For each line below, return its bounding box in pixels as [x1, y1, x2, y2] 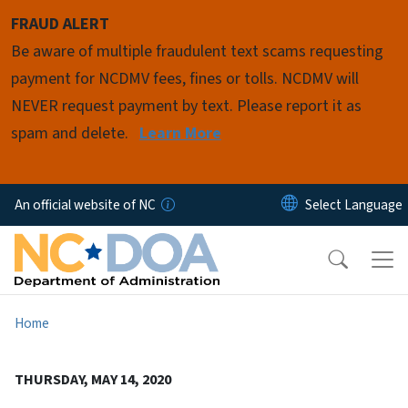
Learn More [139, 122, 221, 145]
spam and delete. [11, 122, 132, 145]
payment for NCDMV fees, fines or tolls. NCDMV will [11, 67, 359, 90]
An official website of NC [15, 195, 156, 215]
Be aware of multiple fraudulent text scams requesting [11, 40, 383, 63]
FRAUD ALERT [11, 13, 109, 36]
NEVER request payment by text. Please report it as [11, 95, 362, 117]
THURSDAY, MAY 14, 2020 [15, 369, 171, 390]
